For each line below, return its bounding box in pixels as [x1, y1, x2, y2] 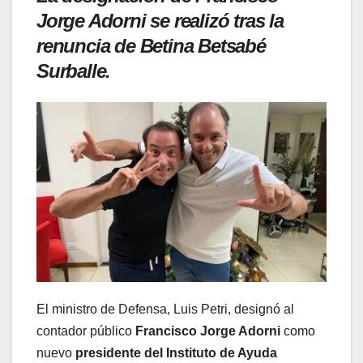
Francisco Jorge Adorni [135, 323, 280, 338]
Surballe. [36, 60, 111, 83]
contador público [36, 323, 135, 338]
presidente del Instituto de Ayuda [75, 345, 277, 360]
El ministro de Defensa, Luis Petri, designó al [36, 301, 294, 316]
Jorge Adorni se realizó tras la [36, 10, 284, 32]
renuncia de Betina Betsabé [36, 35, 266, 58]
